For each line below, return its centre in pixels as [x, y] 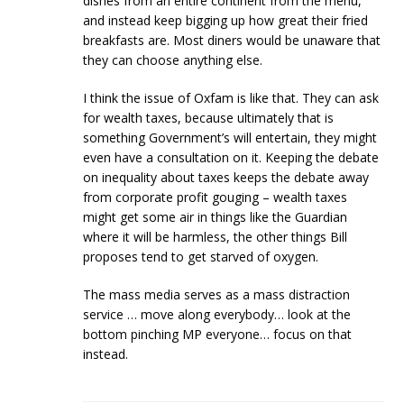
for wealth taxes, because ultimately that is [209, 117]
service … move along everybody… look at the [217, 314]
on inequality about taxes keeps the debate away [226, 177]
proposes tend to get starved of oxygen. [201, 256]
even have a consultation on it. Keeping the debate [231, 157]
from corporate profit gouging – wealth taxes [216, 197]
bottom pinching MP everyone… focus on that [218, 334]
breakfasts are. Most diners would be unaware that [232, 40]
